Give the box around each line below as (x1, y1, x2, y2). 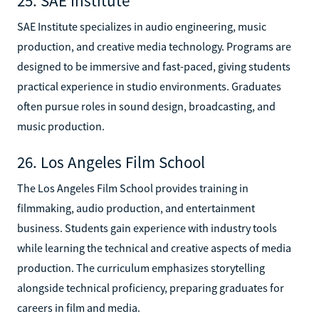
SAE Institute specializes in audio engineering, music (17, 19, 266, 33)
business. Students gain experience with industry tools (17, 220, 277, 235)
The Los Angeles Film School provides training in (17, 180, 249, 195)
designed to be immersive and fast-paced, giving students (17, 58, 291, 73)
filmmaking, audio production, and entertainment (17, 200, 255, 215)
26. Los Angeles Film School (17, 151, 205, 172)
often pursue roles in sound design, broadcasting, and (17, 98, 276, 113)
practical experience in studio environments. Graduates (17, 78, 281, 93)
